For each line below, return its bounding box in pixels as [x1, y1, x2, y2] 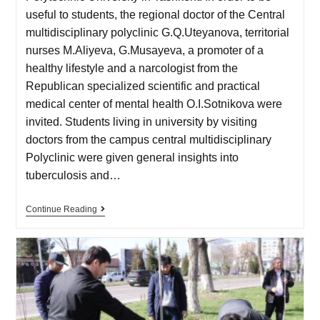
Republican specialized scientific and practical [25, 80, 260, 93]
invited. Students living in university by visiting [25, 116, 257, 129]
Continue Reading [25, 204, 97, 215]
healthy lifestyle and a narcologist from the [25, 62, 238, 75]
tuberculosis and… [25, 169, 121, 182]
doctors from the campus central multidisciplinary [25, 134, 271, 146]
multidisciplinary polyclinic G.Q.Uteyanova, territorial [25, 26, 289, 39]
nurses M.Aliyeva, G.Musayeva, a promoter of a [25, 44, 264, 57]
